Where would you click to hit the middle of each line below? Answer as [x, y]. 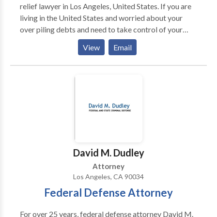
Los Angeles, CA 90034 [108, 177]
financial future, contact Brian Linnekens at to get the [107, 41]
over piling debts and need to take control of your [101, 29]
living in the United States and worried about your [101, 18]
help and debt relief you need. [68, 53]
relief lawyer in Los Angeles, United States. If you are [105, 6]
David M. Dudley [108, 153]
